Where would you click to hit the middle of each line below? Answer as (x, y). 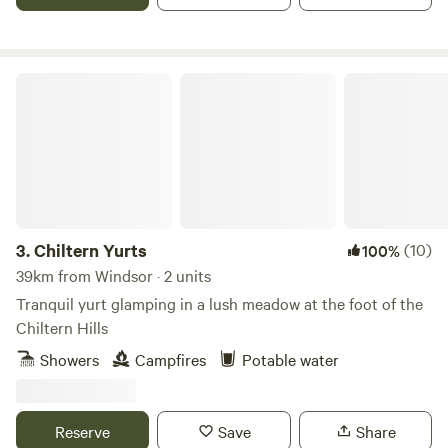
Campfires (170, 359)
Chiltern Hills (62, 327)
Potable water (290, 359)
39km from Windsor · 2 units (113, 275)
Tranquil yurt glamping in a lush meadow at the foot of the (219, 303)
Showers (69, 359)
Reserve (83, 431)
